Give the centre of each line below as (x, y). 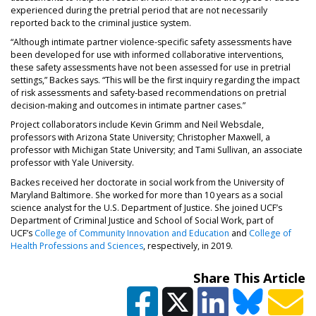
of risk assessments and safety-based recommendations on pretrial (148, 93)
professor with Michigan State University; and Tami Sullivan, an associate (157, 150)
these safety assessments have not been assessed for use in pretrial (151, 68)
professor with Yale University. (72, 163)
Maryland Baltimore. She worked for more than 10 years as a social (147, 195)
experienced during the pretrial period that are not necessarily (139, 11)
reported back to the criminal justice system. (101, 23)
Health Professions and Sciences (77, 245)
